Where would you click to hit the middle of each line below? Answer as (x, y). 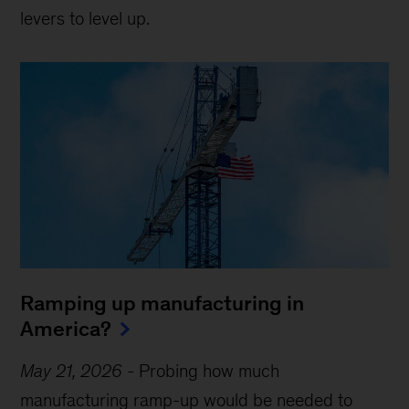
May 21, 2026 (72, 371)
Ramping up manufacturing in (163, 304)
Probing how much (210, 371)
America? (66, 329)
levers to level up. (85, 18)
